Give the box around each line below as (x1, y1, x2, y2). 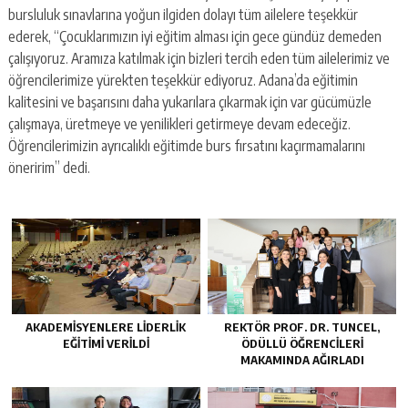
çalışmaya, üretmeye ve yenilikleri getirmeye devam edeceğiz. (7, 115, 351, 134)
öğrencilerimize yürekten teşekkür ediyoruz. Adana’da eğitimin (7, 71, 358, 90)
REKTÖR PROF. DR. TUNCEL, (224, 320, 380, 335)
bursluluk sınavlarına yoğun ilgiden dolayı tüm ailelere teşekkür (7, 5, 358, 25)
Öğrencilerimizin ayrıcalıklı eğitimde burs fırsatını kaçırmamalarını (7, 137, 365, 156)
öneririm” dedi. (7, 158, 90, 178)
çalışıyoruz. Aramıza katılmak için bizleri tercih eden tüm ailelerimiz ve (7, 49, 390, 68)
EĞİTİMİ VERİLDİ (62, 336, 149, 352)
